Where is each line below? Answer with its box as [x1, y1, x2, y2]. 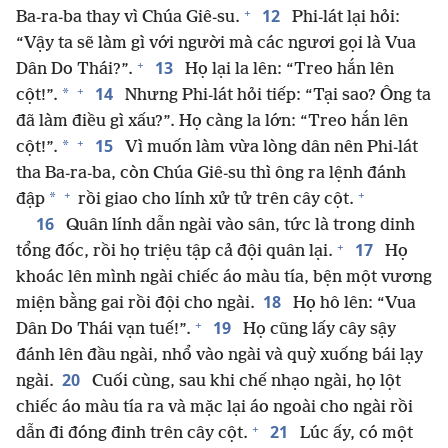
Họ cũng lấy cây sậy [239, 320, 396, 340]
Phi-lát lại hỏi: [288, 8, 400, 28]
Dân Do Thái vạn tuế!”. [16, 320, 191, 340]
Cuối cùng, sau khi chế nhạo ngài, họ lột [88, 372, 401, 392]
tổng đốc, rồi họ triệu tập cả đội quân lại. [16, 242, 333, 262]
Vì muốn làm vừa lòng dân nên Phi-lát [121, 138, 418, 158]
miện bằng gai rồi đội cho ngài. [16, 294, 255, 314]
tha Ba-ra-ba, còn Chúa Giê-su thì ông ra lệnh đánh [16, 164, 406, 184]
